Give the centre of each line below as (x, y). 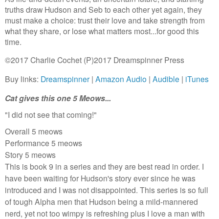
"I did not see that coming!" (51, 115)
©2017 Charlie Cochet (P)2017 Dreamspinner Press (95, 60)
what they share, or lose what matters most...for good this (102, 31)
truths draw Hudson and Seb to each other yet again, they (103, 10)
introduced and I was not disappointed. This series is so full (107, 190)
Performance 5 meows (44, 143)
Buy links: (23, 79)
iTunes (197, 79)
